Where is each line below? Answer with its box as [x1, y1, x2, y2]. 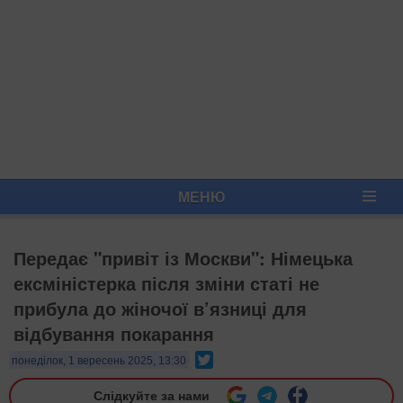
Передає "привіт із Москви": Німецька [13, 245, 353, 271]
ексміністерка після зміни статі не [13, 270, 319, 296]
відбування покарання [13, 320, 214, 346]
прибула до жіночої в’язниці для [13, 295, 307, 321]
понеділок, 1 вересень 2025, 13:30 [12, 354, 186, 367]
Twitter [213, 349, 251, 367]
